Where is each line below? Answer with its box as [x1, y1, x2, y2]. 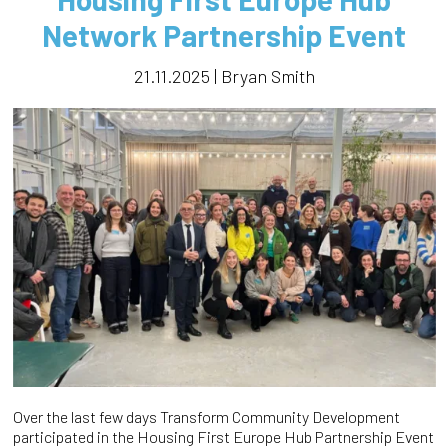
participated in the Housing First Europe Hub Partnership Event [12, 426, 434, 446]
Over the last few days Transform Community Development [12, 406, 400, 426]
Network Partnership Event [42, 16, 406, 53]
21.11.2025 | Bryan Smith [133, 64, 315, 87]
